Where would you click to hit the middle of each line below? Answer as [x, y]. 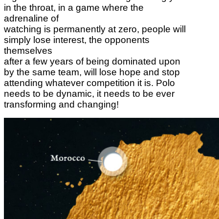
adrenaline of [31, 18]
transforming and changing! [63, 104]
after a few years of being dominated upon [92, 61]
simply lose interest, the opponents [77, 40]
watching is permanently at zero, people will [95, 29]
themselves [28, 50]
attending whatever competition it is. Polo [89, 83]
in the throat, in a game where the [74, 7]
